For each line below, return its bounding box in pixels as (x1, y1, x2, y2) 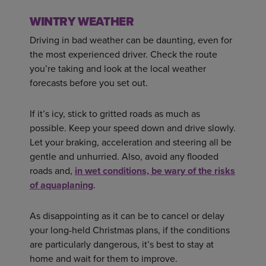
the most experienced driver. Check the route (30, 47, 217, 62)
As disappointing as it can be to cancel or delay (30, 209, 224, 223)
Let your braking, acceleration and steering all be (30, 135, 232, 150)
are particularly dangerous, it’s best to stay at (30, 237, 214, 252)
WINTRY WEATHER (30, 12, 134, 31)
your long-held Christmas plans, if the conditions (30, 223, 230, 237)
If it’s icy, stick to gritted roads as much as (30, 107, 200, 121)
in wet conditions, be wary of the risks (75, 164, 235, 178)
